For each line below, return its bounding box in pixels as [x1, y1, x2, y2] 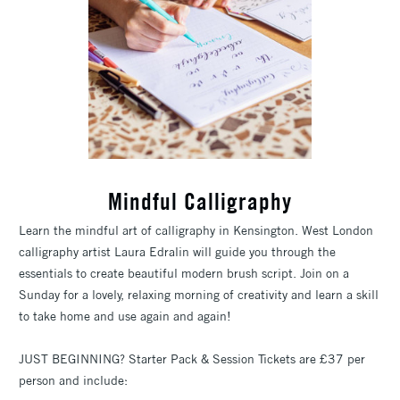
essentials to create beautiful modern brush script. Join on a [19, 264, 349, 281]
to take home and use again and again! [19, 307, 231, 324]
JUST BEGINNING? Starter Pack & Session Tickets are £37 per [19, 350, 365, 367]
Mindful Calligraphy [108, 186, 292, 216]
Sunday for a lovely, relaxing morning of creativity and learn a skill [19, 286, 379, 303]
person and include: [19, 371, 128, 388]
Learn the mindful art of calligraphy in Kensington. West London [19, 221, 373, 238]
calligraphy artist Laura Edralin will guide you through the [19, 243, 336, 260]
